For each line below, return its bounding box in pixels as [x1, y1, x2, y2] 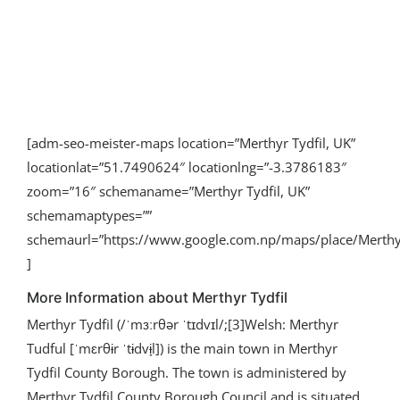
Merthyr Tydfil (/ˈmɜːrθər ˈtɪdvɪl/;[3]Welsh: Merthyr [27, 315, 338, 333]
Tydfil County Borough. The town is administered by [27, 363, 346, 381]
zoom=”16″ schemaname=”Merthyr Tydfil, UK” [27, 182, 310, 200]
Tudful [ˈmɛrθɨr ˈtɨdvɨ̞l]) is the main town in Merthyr [27, 339, 337, 357]
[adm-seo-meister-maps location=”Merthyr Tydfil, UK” [27, 134, 355, 152]
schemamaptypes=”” [27, 206, 152, 224]
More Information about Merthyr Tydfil [27, 288, 287, 306]
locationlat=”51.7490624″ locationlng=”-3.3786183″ [27, 158, 346, 176]
